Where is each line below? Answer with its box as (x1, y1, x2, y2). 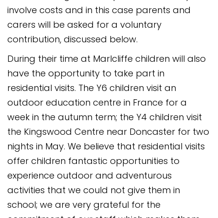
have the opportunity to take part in (7, 67, 164, 79)
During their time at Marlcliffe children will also (7, 53, 206, 65)
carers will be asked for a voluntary (7, 18, 162, 31)
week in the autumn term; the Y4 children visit (7, 111, 202, 123)
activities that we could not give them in (7, 184, 180, 196)
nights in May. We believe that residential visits (7, 140, 205, 152)
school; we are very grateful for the (7, 199, 161, 211)
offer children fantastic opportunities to (7, 155, 180, 167)
